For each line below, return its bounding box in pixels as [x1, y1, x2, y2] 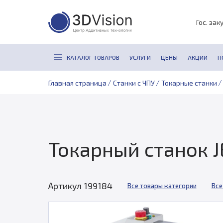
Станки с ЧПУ [112, 78, 155, 87]
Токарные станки [161, 78, 217, 87]
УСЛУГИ [129, 54, 151, 61]
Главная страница [48, 78, 107, 87]
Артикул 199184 [48, 180, 112, 191]
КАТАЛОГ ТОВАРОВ [66, 54, 119, 61]
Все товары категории [127, 182, 197, 190]
